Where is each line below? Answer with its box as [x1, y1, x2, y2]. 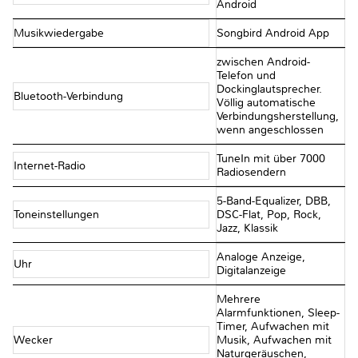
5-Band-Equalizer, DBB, [216, 194, 331, 209]
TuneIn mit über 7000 [216, 152, 325, 166]
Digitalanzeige [216, 264, 286, 278]
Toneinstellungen [14, 208, 102, 222]
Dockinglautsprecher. [216, 82, 322, 97]
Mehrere [216, 292, 261, 307]
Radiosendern [216, 165, 286, 180]
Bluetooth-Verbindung [14, 89, 126, 103]
